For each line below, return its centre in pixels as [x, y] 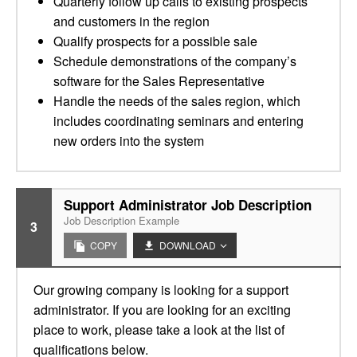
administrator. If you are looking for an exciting [162, 310]
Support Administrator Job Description [188, 205]
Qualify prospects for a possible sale [155, 41]
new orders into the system [129, 141]
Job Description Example [122, 220]
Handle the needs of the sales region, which [177, 101]
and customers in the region [131, 21]
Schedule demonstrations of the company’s [175, 61]
